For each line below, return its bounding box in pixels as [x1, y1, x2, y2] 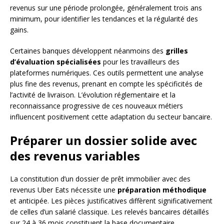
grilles [165, 45, 188, 55]
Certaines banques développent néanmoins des [10, 45, 165, 55]
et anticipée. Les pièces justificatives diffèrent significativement [10, 195, 212, 205]
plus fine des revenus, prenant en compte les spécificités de [10, 78, 202, 88]
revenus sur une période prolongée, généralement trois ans [10, 2, 202, 12]
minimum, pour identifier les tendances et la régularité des [10, 13, 198, 23]
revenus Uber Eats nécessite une [10, 184, 117, 194]
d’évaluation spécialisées [10, 56, 101, 66]
